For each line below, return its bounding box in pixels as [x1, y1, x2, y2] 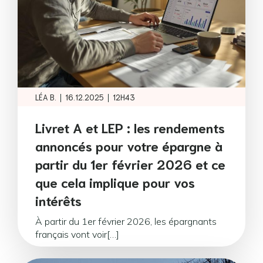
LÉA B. [35, 92, 56, 102]
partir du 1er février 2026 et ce [35, 155, 225, 172]
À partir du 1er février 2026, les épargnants [35, 215, 217, 227]
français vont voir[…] [35, 228, 119, 240]
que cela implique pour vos [35, 173, 195, 190]
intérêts [35, 191, 82, 208]
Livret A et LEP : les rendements [35, 119, 225, 136]
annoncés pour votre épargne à [35, 137, 222, 154]
